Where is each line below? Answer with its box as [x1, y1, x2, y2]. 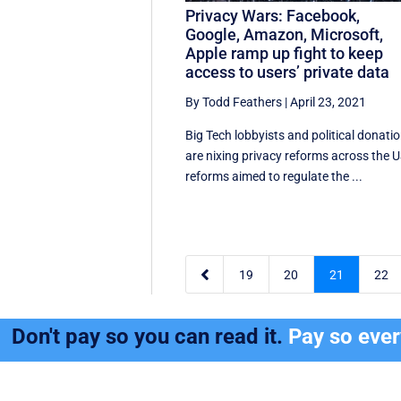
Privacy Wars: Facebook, [185, 5, 361, 25]
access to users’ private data [185, 62, 390, 81]
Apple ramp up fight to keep [185, 43, 384, 63]
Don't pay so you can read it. [12, 324, 289, 350]
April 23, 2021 [290, 94, 367, 109]
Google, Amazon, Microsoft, [185, 24, 384, 44]
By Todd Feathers [185, 94, 283, 109]
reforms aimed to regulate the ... [185, 168, 363, 183]
